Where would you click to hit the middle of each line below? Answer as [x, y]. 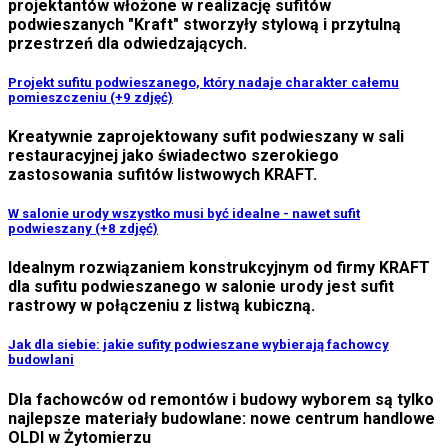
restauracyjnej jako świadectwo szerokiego [173, 155]
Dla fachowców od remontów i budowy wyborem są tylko [221, 399]
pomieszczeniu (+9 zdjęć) [90, 97]
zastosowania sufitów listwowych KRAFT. [162, 174]
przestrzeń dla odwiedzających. [127, 43]
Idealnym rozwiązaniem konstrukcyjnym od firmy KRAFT [219, 268]
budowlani [41, 360]
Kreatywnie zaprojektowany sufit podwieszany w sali [206, 136]
